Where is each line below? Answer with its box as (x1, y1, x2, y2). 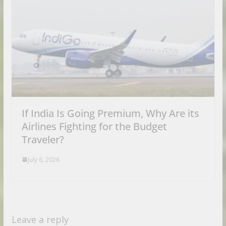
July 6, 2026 (27, 155, 60, 164)
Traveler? (21, 132, 64, 146)
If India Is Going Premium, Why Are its (21, 106, 199, 120)
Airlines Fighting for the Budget (21, 119, 167, 133)
